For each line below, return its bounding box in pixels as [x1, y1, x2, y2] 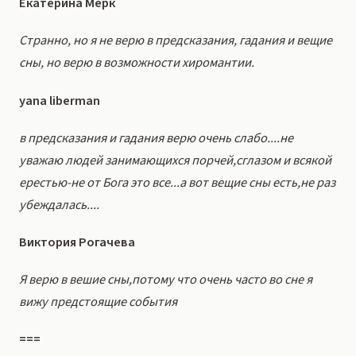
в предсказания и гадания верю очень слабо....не [19, 128, 293, 148]
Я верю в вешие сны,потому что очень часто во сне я [19, 270, 312, 290]
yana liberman [19, 91, 100, 110]
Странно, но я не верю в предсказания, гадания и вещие [19, 31, 332, 51]
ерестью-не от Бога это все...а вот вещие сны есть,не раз [19, 172, 335, 192]
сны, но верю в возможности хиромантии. [19, 53, 254, 73]
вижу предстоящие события [19, 292, 177, 312]
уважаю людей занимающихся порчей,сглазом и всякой [19, 150, 331, 170]
